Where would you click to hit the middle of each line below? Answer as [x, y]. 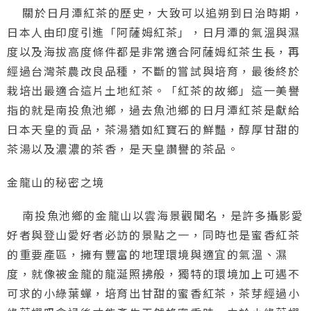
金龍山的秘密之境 [56, 182]
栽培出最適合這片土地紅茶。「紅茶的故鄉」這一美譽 [154, 90]
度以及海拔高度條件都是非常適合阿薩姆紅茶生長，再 [154, 51]
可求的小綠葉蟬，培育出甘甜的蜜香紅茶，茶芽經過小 [154, 293]
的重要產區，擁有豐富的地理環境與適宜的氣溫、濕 [148, 254]
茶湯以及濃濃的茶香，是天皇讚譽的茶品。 [123, 148]
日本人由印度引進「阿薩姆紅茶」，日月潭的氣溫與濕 [154, 32]
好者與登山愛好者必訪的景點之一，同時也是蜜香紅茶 [154, 234]
